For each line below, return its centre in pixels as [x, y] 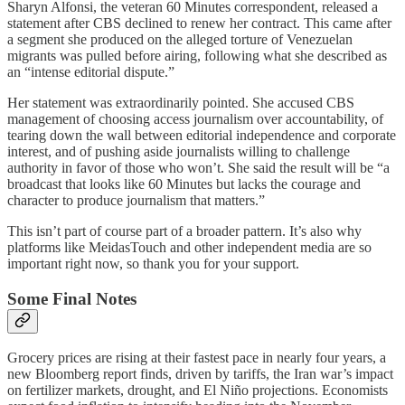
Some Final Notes [72, 298]
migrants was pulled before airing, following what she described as [197, 55]
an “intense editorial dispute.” [91, 71]
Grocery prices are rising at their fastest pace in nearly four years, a [197, 358]
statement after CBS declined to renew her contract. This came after [199, 23]
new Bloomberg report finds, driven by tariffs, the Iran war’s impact [200, 374]
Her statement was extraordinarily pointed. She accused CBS [181, 102]
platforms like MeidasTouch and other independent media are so [189, 247]
